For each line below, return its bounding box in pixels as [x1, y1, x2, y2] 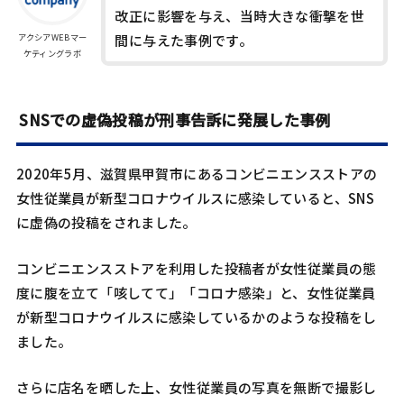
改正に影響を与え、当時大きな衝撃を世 [115, 5, 365, 25]
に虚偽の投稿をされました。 [15, 213, 197, 233]
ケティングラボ [23, 46, 81, 60]
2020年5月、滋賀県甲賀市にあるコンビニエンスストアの [15, 164, 378, 184]
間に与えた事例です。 [115, 30, 253, 50]
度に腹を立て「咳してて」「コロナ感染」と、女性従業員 [15, 283, 376, 303]
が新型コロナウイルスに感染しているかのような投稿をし [15, 308, 377, 327]
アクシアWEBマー [17, 30, 87, 43]
